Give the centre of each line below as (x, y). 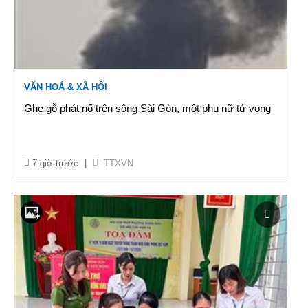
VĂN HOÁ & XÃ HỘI (66, 87)
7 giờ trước (55, 163)
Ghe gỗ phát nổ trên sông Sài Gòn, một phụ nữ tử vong (147, 108)
